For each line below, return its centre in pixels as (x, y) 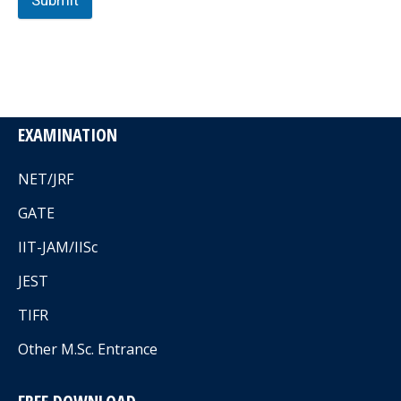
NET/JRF (46, 179)
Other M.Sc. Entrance (88, 349)
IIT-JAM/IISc (58, 247)
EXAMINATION (68, 135)
